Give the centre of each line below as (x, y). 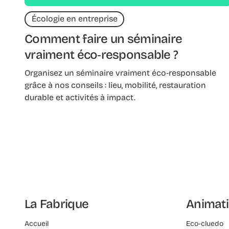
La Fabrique (57, 204)
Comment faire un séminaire (104, 39)
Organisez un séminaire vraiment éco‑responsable (120, 73)
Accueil (37, 223)
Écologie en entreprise (74, 19)
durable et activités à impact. (80, 98)
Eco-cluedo (205, 223)
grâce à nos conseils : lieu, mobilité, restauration (115, 85)
